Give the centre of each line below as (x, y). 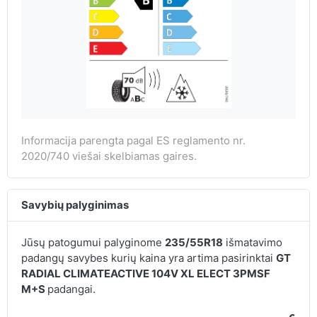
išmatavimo (252, 243)
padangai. (71, 289)
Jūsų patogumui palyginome (93, 243)
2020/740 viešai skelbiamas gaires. (109, 156)
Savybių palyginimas (75, 205)
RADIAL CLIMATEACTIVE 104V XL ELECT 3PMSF (145, 274)
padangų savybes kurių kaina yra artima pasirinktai (148, 258)
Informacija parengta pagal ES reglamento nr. (133, 141)
